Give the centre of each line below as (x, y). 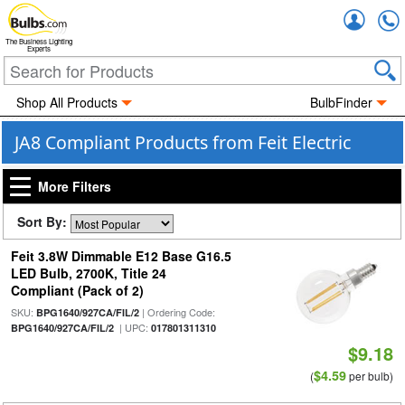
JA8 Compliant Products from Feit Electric (183, 142)
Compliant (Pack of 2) (77, 290)
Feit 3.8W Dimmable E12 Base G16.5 (121, 256)
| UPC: (132, 327)
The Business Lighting (39, 42)
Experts (39, 49)
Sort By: (44, 221)
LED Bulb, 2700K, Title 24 (88, 273)
